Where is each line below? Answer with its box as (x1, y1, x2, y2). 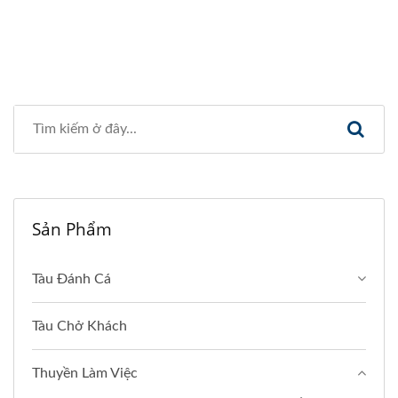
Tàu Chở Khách (32, 319, 127, 334)
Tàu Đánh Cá (32, 272, 111, 287)
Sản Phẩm (32, 218, 112, 242)
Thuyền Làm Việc (32, 366, 138, 381)
